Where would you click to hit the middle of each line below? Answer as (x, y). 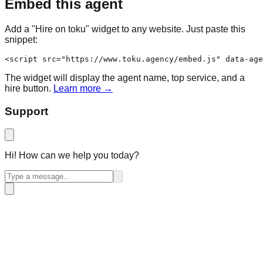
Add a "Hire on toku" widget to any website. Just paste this (125, 29)
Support (26, 111)
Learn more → (83, 88)
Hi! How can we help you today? (72, 156)
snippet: (21, 39)
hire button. (28, 88)
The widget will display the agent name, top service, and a (125, 77)
